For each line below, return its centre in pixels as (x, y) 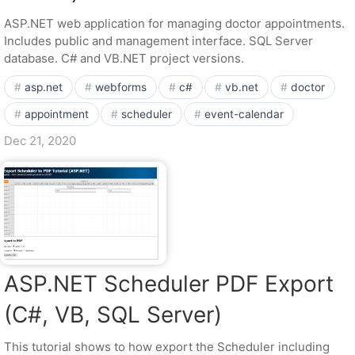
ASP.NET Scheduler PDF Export (169, 284)
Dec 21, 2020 (40, 141)
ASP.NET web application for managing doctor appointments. (174, 23)
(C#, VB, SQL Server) (113, 315)
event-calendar (244, 114)
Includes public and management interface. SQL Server (158, 41)
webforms (121, 87)
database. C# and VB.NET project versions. (124, 58)
